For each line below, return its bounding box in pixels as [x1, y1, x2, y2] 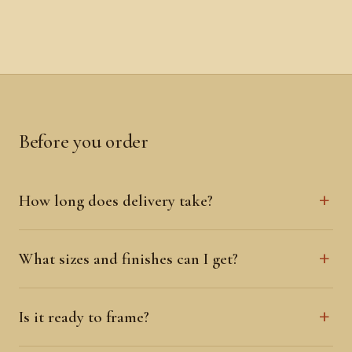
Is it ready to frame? [19, 306, 149, 327]
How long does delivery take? [19, 190, 213, 211]
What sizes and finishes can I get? [19, 248, 238, 269]
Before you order [19, 128, 148, 153]
